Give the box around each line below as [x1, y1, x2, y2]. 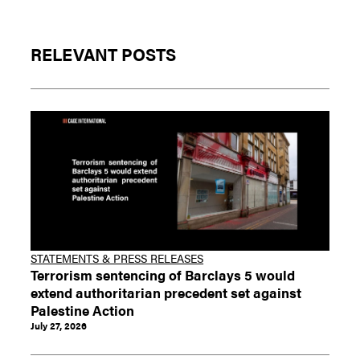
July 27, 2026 [31, 317, 88, 333]
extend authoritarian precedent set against [31, 281, 302, 302]
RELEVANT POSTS [31, 42, 177, 66]
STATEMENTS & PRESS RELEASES [31, 249, 204, 266]
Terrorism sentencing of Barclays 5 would [31, 264, 296, 284]
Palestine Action [31, 299, 135, 320]
